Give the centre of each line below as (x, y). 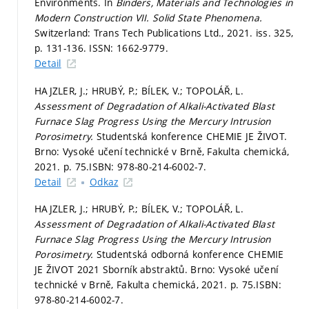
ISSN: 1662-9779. (129, 48)
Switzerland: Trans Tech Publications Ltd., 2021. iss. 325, (164, 33)
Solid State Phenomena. (208, 18)
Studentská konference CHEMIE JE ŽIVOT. (192, 136)
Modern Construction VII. (93, 18)
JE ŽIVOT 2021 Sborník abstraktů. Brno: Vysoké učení (157, 269)
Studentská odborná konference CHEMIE (190, 254)
